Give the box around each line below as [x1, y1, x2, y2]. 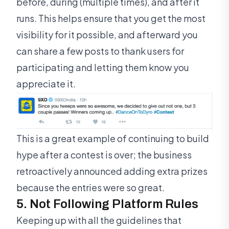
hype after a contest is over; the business [16, 149, 192, 161]
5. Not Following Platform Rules [16, 197, 198, 211]
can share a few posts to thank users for [16, 45, 184, 57]
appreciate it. [16, 78, 76, 90]
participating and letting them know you [16, 61, 189, 74]
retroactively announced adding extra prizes [16, 165, 208, 177]
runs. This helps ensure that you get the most [16, 12, 205, 25]
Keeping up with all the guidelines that [16, 214, 181, 226]
